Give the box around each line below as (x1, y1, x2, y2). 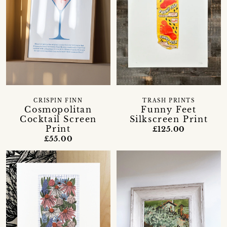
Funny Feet (141, 104, 197, 115)
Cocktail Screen (19, 114, 97, 125)
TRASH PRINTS (142, 98, 195, 104)
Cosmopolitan (24, 104, 92, 115)
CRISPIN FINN (33, 98, 83, 104)
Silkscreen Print (129, 114, 208, 125)
